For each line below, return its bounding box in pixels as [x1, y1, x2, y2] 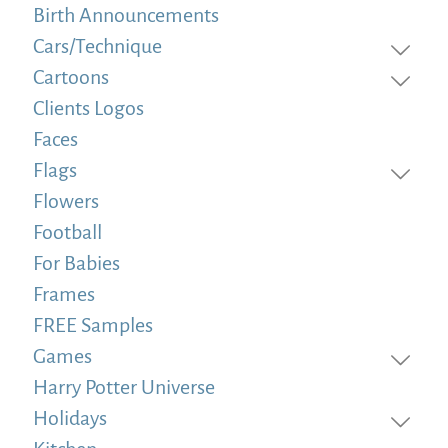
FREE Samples [33, 313, 153, 336]
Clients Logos [33, 96, 144, 119]
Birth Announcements [33, 3, 219, 26]
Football [33, 220, 102, 243]
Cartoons [33, 65, 109, 88]
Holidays [33, 406, 107, 429]
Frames [33, 282, 95, 305]
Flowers [33, 189, 99, 212]
